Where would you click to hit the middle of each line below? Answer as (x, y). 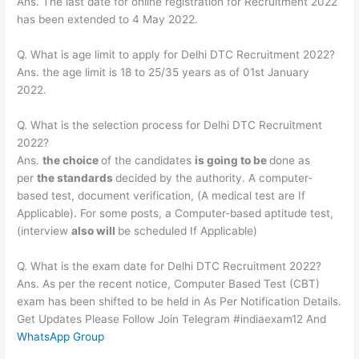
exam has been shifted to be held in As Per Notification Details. (179, 301)
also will (95, 230)
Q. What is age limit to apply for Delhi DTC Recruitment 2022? (176, 54)
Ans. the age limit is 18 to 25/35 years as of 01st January (163, 72)
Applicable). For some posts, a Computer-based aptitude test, (175, 213)
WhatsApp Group (61, 336)
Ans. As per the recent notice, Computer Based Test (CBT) (169, 283)
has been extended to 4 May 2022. (108, 20)
